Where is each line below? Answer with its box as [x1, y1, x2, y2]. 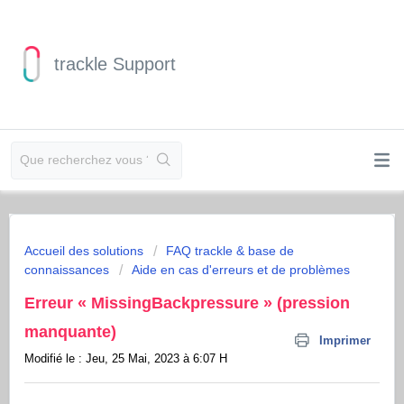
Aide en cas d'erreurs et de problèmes [132, 262, 350, 277]
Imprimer [319, 334, 371, 347]
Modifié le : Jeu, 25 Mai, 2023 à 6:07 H [24, 352, 227, 365]
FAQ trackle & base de [166, 243, 294, 258]
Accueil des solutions [24, 243, 147, 258]
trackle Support [54, 54, 176, 74]
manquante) [24, 323, 116, 341]
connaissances [24, 262, 109, 277]
